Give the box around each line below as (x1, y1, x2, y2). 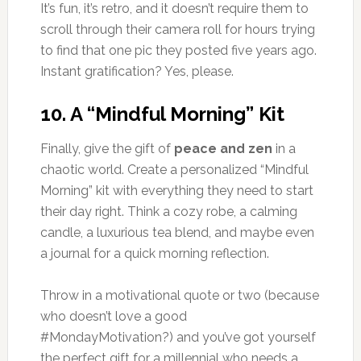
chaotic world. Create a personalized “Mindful (39, 161, 309, 177)
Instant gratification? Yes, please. (39, 63, 234, 79)
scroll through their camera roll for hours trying (39, 21, 315, 37)
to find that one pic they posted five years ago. (39, 42, 317, 58)
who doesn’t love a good (39, 308, 187, 324)
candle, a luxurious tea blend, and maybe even (39, 224, 314, 240)
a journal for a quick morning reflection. (39, 245, 269, 261)
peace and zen (173, 140, 272, 156)
